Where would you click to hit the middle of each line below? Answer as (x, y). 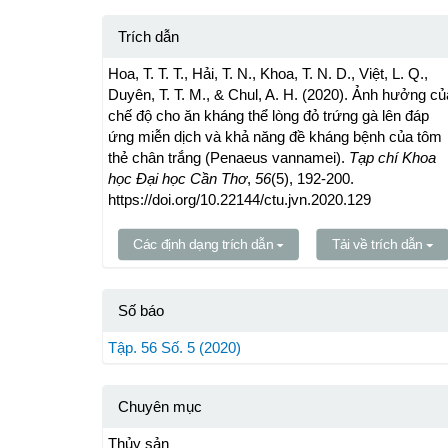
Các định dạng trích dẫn (205, 245)
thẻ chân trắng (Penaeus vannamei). (228, 158)
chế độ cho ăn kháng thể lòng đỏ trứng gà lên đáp (268, 116)
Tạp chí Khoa (392, 158)
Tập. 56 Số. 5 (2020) (174, 348)
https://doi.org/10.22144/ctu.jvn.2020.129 (239, 200)
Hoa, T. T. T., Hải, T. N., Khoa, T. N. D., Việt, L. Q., (268, 74)
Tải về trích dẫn (379, 245)
